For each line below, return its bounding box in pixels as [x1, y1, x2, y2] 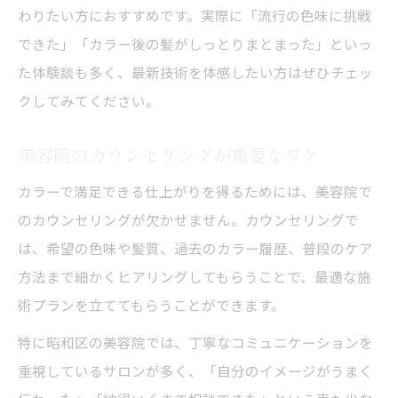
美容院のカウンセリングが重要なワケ [18, 140, 320, 168]
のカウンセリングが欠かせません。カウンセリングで [18, 209, 359, 229]
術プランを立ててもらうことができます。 [18, 294, 285, 314]
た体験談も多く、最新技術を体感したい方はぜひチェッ [18, 61, 373, 82]
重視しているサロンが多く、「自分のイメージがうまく [18, 360, 373, 380]
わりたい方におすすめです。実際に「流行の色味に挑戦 [18, 4, 371, 25]
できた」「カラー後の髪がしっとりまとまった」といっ [18, 33, 372, 53]
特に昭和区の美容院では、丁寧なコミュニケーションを [18, 331, 373, 352]
